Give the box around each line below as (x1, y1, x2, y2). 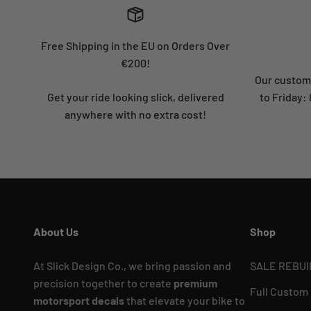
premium (174, 276, 217, 290)
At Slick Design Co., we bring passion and (33, 259, 231, 273)
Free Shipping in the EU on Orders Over (41, 39, 230, 53)
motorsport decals (33, 294, 124, 308)
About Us (33, 225, 78, 239)
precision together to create (33, 276, 174, 290)
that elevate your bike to (124, 294, 245, 308)
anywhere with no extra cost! (65, 108, 206, 121)
